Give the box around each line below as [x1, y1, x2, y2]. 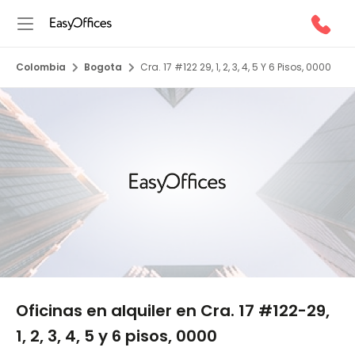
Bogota [84, 60, 122, 74]
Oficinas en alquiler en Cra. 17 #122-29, [16, 300, 330, 322]
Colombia [16, 60, 66, 74]
